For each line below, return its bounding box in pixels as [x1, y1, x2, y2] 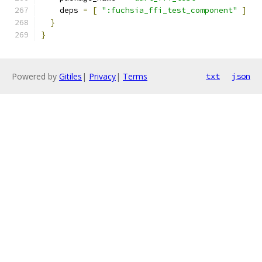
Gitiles [59, 71, 82, 82]
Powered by [12, 71, 59, 82]
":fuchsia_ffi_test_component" [102, 5, 237, 15]
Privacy [89, 71, 116, 82]
